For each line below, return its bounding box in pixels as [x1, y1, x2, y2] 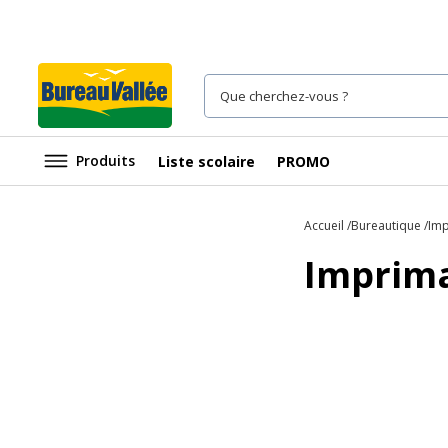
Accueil [304, 217, 344, 234]
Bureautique [351, 217, 421, 234]
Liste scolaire [158, 151, 255, 171]
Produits [76, 151, 135, 170]
